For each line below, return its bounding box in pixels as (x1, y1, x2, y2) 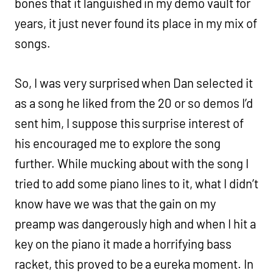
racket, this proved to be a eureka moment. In (15, 257, 254, 272)
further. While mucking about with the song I (15, 156, 249, 171)
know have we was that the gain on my (15, 196, 216, 211)
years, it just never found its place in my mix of (15, 16, 258, 31)
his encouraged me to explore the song (15, 136, 221, 151)
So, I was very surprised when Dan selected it (15, 76, 253, 91)
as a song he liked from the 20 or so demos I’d (15, 96, 253, 111)
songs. (15, 36, 51, 51)
